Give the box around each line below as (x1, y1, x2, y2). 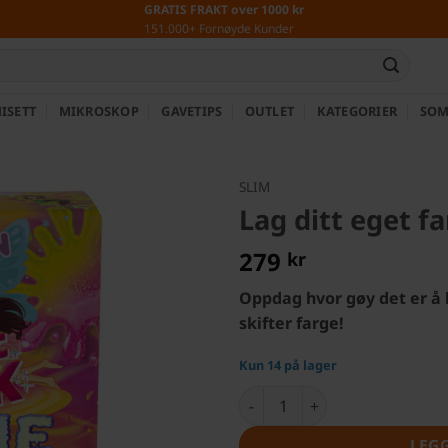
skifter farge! (239, 312, 344, 335)
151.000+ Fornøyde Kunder (144, 20, 294, 37)
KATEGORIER (316, 102, 398, 120)
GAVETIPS (161, 102, 223, 120)
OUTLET (244, 102, 295, 120)
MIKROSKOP (58, 102, 139, 120)
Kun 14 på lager (239, 356, 337, 375)
